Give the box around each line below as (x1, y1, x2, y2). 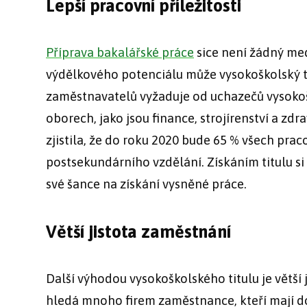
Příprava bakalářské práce (46, 45, 194, 60)
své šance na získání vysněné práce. (46, 176, 247, 191)
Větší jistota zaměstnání (46, 221, 231, 241)
